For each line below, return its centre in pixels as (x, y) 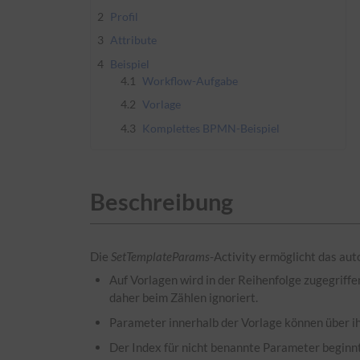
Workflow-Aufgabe (190, 80)
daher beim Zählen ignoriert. (184, 298)
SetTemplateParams (160, 256)
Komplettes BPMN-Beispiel (211, 128)
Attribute (133, 40)
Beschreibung (162, 202)
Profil (124, 16)
